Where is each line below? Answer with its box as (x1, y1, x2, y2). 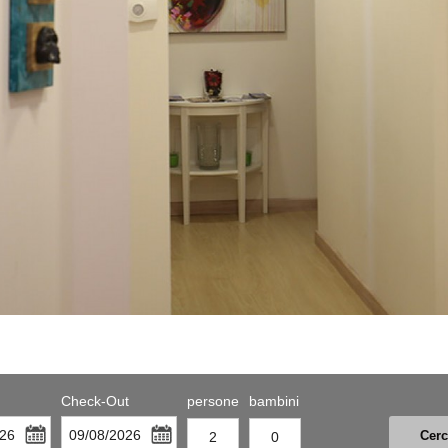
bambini (249, 393, 299, 409)
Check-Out (61, 393, 129, 409)
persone (187, 393, 239, 409)
